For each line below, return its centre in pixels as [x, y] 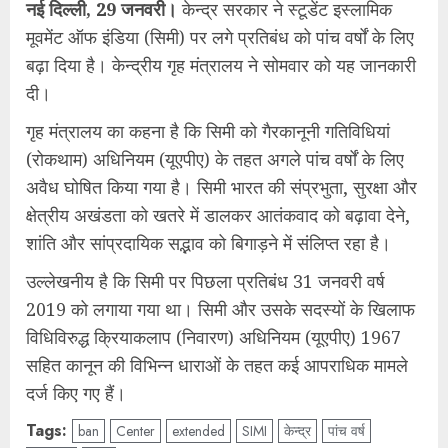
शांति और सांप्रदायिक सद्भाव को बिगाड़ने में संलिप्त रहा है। [208, 243]
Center [135, 431]
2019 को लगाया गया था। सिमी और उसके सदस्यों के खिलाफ [220, 309]
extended [198, 431]
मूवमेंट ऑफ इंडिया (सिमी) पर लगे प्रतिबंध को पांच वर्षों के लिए [220, 37]
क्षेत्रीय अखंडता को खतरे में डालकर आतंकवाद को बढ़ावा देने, [218, 215]
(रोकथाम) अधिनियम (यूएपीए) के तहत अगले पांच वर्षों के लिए [215, 159]
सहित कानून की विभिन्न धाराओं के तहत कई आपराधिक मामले [217, 365]
